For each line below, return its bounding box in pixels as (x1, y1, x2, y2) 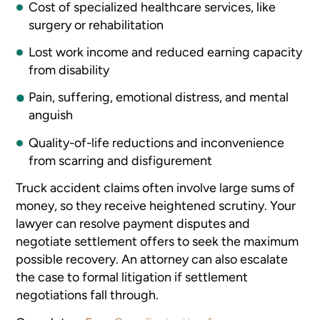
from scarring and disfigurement (29, 152, 213, 168)
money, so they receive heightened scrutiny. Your (16, 198, 296, 214)
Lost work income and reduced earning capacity (29, 44, 303, 59)
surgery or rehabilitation (29, 16, 164, 32)
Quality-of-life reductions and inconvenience (29, 134, 285, 150)
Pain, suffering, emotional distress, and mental (29, 89, 289, 105)
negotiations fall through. (16, 287, 162, 303)
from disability (29, 61, 110, 77)
